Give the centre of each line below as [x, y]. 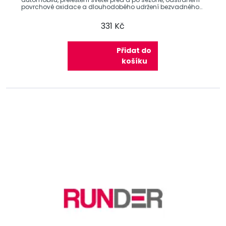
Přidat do [134, 50]
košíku [135, 61]
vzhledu [33, 14]
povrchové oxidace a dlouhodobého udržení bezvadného [110, 7]
